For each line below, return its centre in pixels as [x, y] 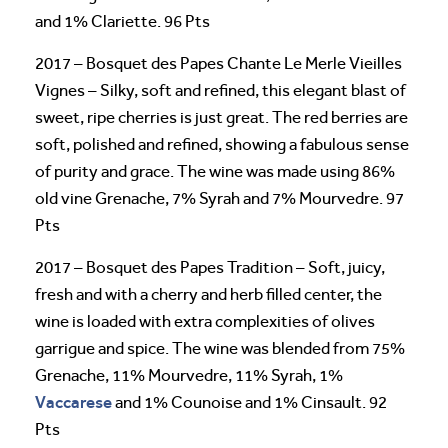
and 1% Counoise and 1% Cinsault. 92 [249, 402]
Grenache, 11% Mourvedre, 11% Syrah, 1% [189, 375]
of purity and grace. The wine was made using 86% [215, 171]
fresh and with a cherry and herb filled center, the [208, 294]
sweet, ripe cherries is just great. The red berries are [221, 117]
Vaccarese [73, 401]
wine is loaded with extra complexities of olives [205, 321]
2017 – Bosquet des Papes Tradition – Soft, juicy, [210, 267]
